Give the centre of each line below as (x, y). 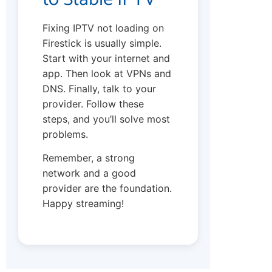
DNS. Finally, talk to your (99, 88)
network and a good (89, 173)
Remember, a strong (89, 158)
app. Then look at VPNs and (107, 73)
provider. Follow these (93, 104)
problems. (65, 134)
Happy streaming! (83, 204)
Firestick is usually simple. (102, 43)
